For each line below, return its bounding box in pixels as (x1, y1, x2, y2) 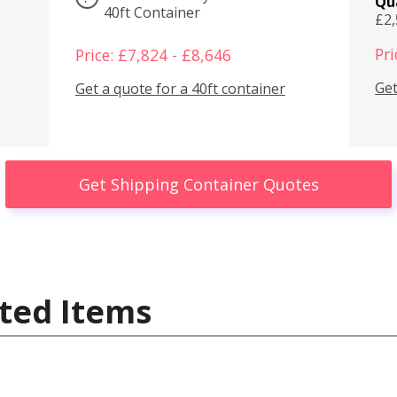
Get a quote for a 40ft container (74, 79, 285, 99)
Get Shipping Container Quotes (78, 173, 319, 195)
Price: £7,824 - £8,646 (74, 43, 231, 66)
